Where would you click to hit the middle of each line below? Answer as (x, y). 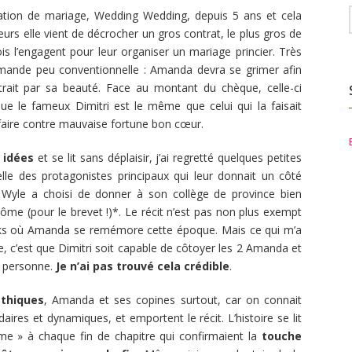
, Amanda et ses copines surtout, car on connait (173, 300)
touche (282, 336)
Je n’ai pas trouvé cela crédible (143, 266)
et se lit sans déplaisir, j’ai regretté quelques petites (168, 158)
